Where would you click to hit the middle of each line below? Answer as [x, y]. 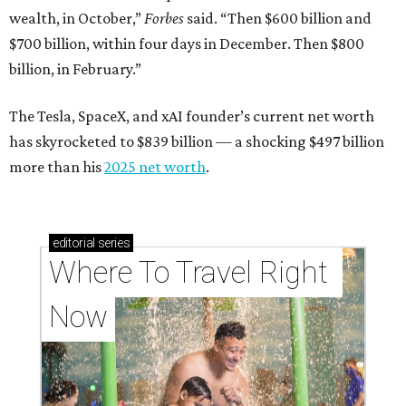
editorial [74, 243]
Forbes [165, 19]
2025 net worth [155, 167]
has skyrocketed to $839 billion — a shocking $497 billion [197, 142]
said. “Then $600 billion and [279, 19]
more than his [57, 167]
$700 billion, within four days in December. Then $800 [187, 44]
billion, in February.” [75, 69]
